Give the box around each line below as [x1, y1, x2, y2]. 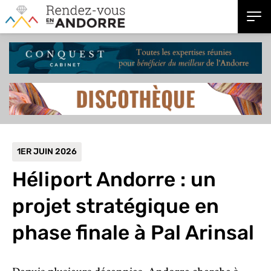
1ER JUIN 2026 [17, 146, 77, 157]
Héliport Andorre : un [12, 167, 216, 191]
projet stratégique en [12, 194, 219, 218]
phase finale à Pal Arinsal [12, 220, 254, 244]
